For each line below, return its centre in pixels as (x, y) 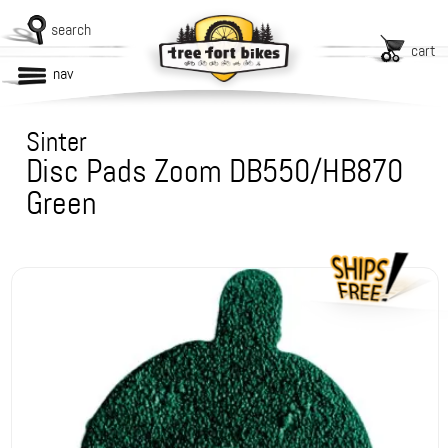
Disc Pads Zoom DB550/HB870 (215, 171)
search (71, 29)
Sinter (57, 142)
